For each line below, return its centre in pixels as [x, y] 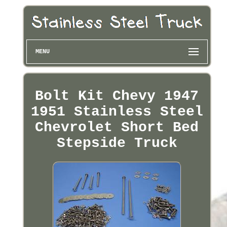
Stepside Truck [117, 143]
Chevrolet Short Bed [117, 128]
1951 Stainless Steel [117, 112]
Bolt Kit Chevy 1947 [117, 96]
